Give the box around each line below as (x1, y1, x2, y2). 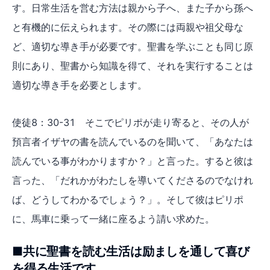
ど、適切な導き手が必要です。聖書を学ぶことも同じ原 (12, 40, 253, 52)
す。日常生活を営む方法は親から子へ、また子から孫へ (12, 1, 253, 14)
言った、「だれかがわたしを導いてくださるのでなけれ (12, 174, 253, 186)
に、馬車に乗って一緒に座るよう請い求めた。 (12, 212, 215, 225)
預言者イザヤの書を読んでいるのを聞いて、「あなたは (12, 135, 253, 148)
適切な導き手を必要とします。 (12, 78, 147, 91)
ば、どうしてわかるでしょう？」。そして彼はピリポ (12, 193, 243, 206)
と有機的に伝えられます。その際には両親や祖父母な (12, 20, 243, 33)
